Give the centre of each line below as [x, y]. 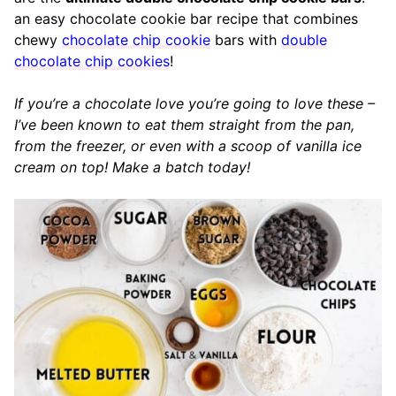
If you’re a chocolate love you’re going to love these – [194, 103]
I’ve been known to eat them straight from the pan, [184, 125]
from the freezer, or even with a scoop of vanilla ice [188, 146]
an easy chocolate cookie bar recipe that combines [186, 19]
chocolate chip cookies [92, 61]
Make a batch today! [181, 167]
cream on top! [61, 167]
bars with [246, 40]
